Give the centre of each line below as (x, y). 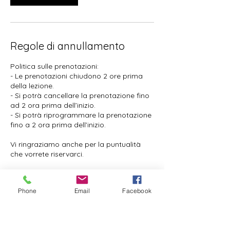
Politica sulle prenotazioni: (54, 66)
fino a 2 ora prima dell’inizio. (58, 124)
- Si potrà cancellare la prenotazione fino (80, 95)
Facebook (137, 190)
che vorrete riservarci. (47, 154)
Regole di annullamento (68, 46)
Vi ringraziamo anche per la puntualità (75, 144)
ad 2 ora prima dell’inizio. (53, 105)
